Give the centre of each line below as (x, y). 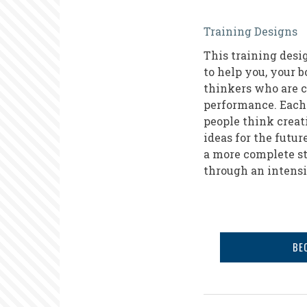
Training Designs (250, 31)
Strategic (244, 67)
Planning (245, 90)
